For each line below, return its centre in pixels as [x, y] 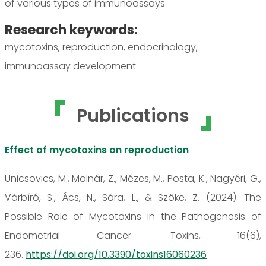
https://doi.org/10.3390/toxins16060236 [116, 254]
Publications [133, 115]
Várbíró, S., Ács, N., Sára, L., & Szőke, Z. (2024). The [133, 197]
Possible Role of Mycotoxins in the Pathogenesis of [133, 216]
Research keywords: [71, 30]
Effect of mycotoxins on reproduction [97, 150]
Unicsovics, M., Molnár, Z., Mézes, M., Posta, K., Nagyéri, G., [133, 178]
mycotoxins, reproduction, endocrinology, [101, 47]
